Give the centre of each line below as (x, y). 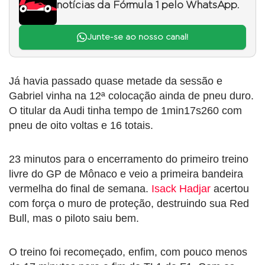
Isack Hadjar (181, 189)
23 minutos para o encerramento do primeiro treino (129, 159)
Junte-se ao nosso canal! (137, 38)
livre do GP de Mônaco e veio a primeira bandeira (126, 174)
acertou (230, 189)
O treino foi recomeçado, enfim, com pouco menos (128, 252)
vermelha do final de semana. (80, 189)
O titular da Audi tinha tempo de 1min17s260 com (125, 111)
